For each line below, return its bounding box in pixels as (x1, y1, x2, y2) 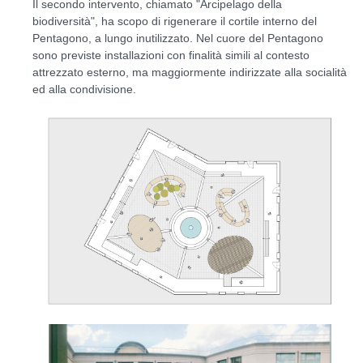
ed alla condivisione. (32, 83, 136, 96)
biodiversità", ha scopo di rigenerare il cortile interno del (32, 15, 317, 28)
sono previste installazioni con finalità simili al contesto (32, 49, 310, 62)
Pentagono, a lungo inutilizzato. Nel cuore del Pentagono (32, 32, 323, 45)
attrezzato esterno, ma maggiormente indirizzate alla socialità (32, 66, 347, 79)
